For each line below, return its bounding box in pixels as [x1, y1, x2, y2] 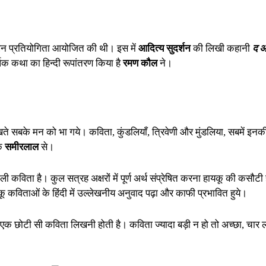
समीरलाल [5, 141, 41, 153]
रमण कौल [123, 57, 157, 69]
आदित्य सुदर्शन [138, 42, 191, 54]
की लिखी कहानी [191, 42, 252, 54]
